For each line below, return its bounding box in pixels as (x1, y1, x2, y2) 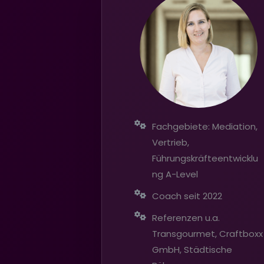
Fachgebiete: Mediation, (152, 120, 258, 133)
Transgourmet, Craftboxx (152, 227, 263, 240)
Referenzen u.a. (152, 211, 220, 224)
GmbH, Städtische (152, 243, 232, 256)
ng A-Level (152, 167, 198, 180)
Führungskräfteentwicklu (152, 151, 258, 164)
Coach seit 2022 (152, 189, 222, 202)
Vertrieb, (152, 136, 189, 148)
